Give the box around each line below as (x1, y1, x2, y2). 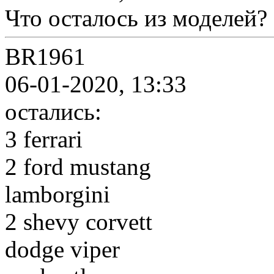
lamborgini (5, 181, 110, 207)
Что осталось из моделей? (5, 5, 267, 31)
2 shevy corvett (5, 209, 152, 235)
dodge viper (5, 236, 120, 262)
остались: (5, 98, 102, 125)
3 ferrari (5, 126, 83, 152)
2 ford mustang (5, 154, 151, 180)
